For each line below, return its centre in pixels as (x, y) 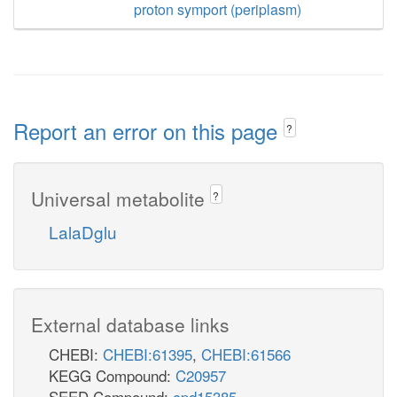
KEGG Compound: (112, 375)
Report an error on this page (148, 131)
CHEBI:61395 (148, 354)
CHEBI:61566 (246, 354)
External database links (130, 324)
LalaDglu (83, 231)
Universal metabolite (121, 198)
